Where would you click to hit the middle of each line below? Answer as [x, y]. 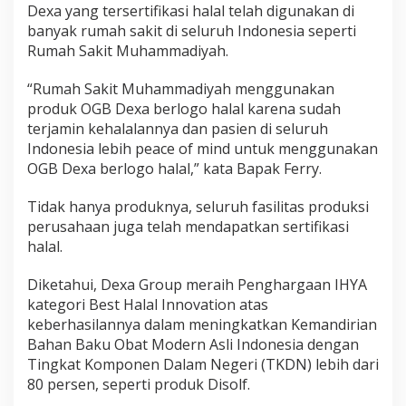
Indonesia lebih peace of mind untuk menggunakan [203, 149]
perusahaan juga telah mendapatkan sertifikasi [188, 227]
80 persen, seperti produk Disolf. [139, 385]
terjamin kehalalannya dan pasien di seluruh [178, 129]
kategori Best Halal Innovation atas [148, 305]
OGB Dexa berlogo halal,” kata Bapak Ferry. [174, 169]
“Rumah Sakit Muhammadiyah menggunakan [181, 89]
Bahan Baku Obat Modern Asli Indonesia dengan [193, 345]
